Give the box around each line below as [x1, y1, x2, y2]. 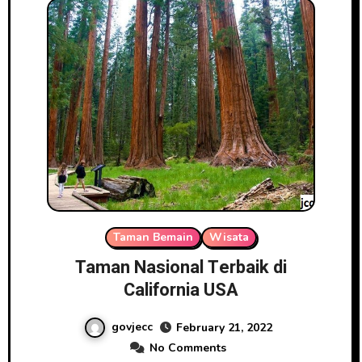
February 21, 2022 [175, 320, 272, 336]
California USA [124, 277, 238, 304]
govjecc [111, 319, 153, 335]
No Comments [149, 340, 226, 356]
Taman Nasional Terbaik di [75, 255, 287, 281]
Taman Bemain [113, 229, 193, 246]
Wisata [209, 229, 249, 246]
